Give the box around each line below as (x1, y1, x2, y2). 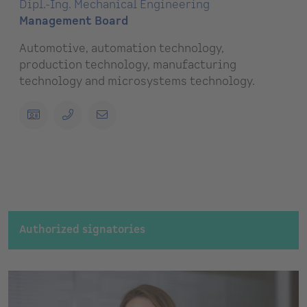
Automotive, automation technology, (19, 40, 224, 56)
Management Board (19, 13, 128, 29)
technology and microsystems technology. (19, 73, 255, 89)
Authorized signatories (19, 222, 145, 237)
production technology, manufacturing (19, 57, 236, 73)
